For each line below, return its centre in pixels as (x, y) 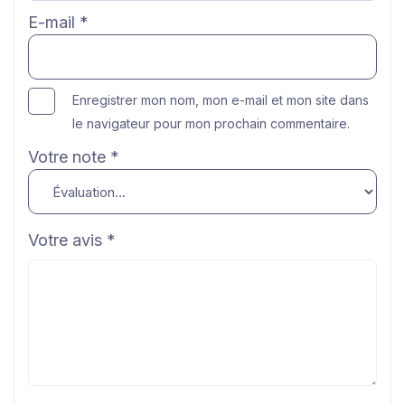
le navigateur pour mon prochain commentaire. (211, 124)
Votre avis (67, 240)
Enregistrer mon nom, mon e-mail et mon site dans (221, 100)
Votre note (69, 157)
